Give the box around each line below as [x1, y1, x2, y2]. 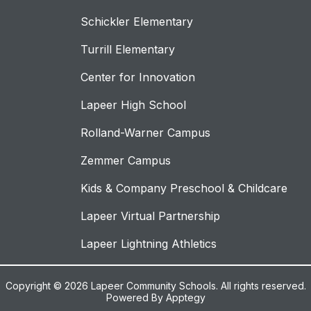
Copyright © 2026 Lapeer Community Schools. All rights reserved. [5, 280, 306, 292]
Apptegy [165, 292, 205, 304]
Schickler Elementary [81, 15, 193, 29]
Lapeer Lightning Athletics [81, 237, 217, 251]
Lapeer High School [81, 98, 186, 112]
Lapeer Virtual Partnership [81, 209, 220, 224]
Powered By [106, 292, 166, 304]
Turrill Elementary [81, 42, 175, 57]
